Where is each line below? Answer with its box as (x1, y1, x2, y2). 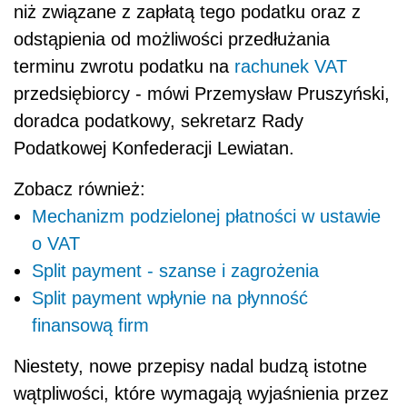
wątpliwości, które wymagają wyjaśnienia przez (14, 383, 389, 404)
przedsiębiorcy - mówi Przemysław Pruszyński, (14, 84, 390, 104)
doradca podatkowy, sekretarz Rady (14, 111, 303, 132)
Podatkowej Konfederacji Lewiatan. (14, 138, 294, 159)
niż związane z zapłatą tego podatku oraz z (14, 2, 361, 23)
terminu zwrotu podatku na (14, 56, 234, 77)
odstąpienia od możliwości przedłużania (14, 29, 330, 50)
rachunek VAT (234, 56, 347, 77)
